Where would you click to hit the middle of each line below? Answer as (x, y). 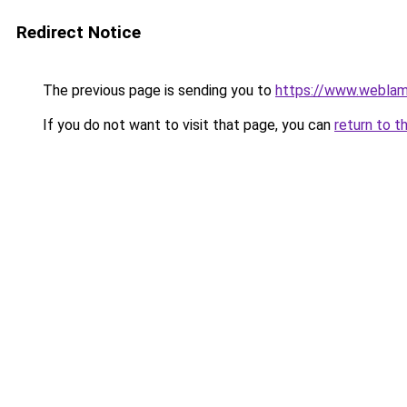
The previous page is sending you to (157, 90)
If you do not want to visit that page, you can (187, 125)
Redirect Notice (79, 32)
